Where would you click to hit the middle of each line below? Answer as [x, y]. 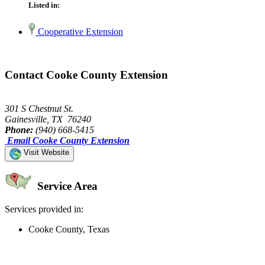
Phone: [19, 130]
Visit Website [45, 152]
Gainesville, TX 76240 [48, 119]
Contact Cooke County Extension [86, 75]
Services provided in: [44, 209]
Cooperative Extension [79, 32]
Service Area [66, 186]
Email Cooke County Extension [68, 140]
